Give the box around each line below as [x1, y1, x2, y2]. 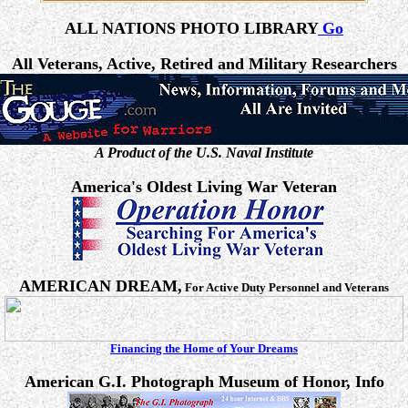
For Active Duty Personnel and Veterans [182, 280, 389, 294]
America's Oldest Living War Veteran [71, 178, 337, 196]
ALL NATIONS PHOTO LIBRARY [65, 19, 318, 37]
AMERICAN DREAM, [19, 277, 182, 295]
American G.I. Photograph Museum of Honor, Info [24, 372, 384, 391]
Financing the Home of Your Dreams [110, 342, 298, 355]
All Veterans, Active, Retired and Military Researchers [11, 55, 397, 73]
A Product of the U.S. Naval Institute [95, 145, 313, 160]
